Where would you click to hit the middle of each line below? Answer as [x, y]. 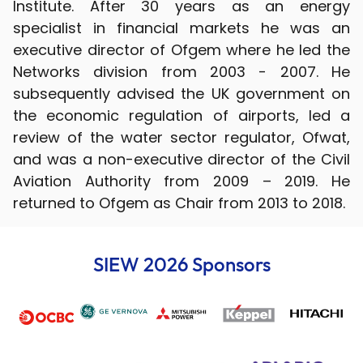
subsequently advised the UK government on [181, 94]
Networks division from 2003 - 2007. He [181, 72]
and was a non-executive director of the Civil [181, 159]
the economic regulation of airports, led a [181, 115]
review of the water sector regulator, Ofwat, [181, 137]
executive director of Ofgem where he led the [181, 50]
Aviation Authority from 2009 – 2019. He [181, 181]
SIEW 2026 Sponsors [181, 264]
